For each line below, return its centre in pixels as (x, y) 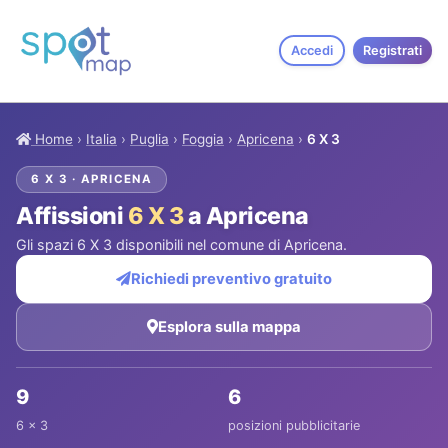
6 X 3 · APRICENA (92, 178)
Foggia (203, 138)
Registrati (392, 51)
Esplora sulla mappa (229, 326)
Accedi (312, 51)
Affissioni (72, 215)
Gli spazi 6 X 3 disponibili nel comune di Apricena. (181, 244)
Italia (101, 138)
